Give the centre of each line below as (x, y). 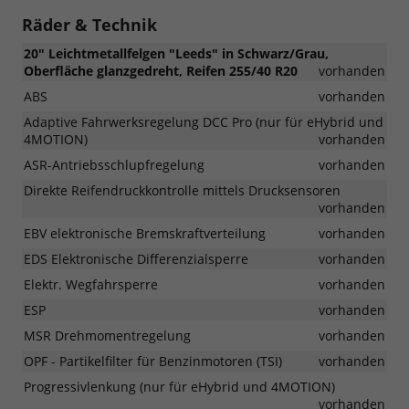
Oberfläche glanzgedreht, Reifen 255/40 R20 (161, 70)
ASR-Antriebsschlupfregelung (114, 164)
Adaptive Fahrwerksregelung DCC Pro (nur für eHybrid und (204, 121)
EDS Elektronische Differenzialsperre (136, 258)
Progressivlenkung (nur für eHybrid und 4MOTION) (179, 386)
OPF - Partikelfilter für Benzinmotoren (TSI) (153, 361)
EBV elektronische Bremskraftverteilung (145, 233)
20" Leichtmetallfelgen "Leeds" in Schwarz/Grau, (176, 53)
